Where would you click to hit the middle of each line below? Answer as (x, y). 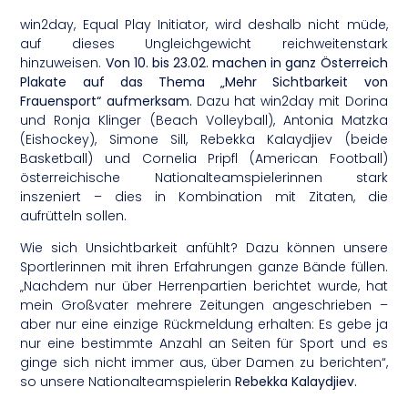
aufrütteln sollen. (74, 215)
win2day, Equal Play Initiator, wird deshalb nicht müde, (204, 24)
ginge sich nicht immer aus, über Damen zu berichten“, (204, 363)
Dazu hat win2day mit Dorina (290, 101)
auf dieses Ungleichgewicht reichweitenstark (204, 43)
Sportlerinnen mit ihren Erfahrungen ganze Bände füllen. (204, 267)
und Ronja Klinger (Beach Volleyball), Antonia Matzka (204, 120)
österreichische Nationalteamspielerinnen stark (204, 177)
